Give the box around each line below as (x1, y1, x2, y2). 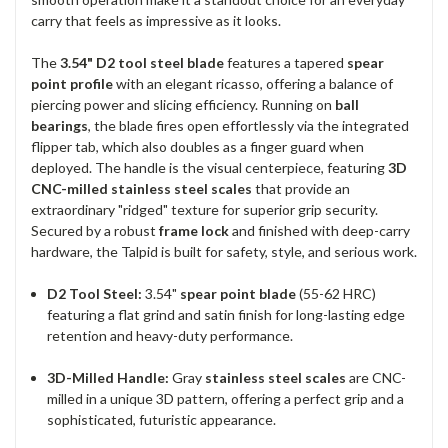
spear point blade (180, 285, 297, 303)
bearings (31, 117, 88, 135)
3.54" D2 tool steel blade (60, 54, 224, 72)
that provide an (252, 180, 350, 198)
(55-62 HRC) (296, 285, 377, 303)
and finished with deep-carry (229, 222, 410, 240)
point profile (31, 75, 113, 93)
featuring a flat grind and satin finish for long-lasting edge (47, 306, 406, 324)
